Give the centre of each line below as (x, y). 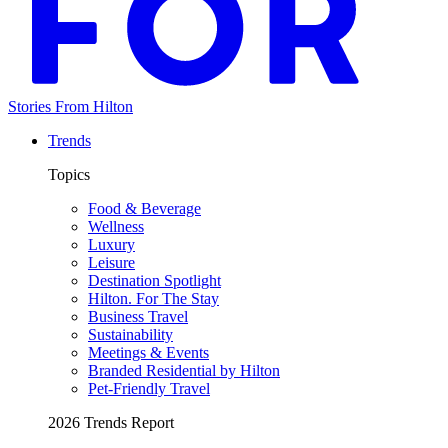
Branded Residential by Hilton (184, 370)
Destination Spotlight (154, 280)
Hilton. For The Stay (153, 298)
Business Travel (138, 316)
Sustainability (130, 334)
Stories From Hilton (70, 106)
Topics (69, 174)
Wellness (116, 226)
